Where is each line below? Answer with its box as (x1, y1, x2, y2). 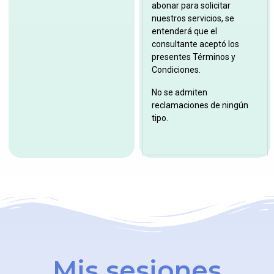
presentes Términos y (152, 52, 236, 62)
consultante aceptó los (152, 39, 240, 50)
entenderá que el (152, 26, 218, 37)
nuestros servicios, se (152, 13, 235, 24)
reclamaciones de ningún (152, 100, 249, 111)
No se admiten (152, 87, 208, 98)
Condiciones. (152, 65, 201, 75)
